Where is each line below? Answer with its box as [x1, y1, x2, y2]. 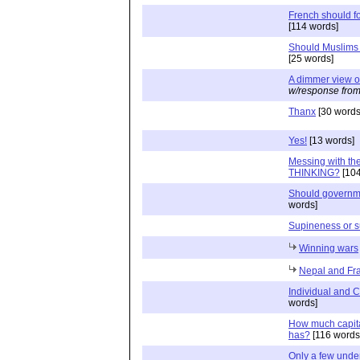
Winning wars [299, 242, 358, 254]
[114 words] [288, 20, 338, 32]
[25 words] [288, 52, 333, 64]
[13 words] [307, 134, 354, 146]
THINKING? [288, 166, 340, 178]
